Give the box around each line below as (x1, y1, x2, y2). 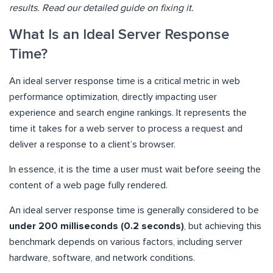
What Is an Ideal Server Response (9, 27, 229, 43)
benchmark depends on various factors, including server (9, 237, 243, 247)
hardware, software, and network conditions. (9, 253, 195, 263)
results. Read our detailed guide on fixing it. (9, 3, 194, 13)
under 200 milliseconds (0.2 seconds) (9, 221, 184, 232)
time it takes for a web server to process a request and (9, 124, 243, 134)
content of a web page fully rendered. (9, 180, 168, 191)
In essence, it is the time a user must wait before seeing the (9, 165, 261, 175)
